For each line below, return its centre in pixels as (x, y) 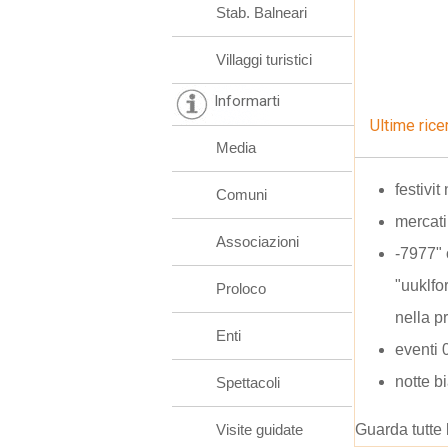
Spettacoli (248, 382)
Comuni (241, 194)
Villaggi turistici (264, 59)
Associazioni (257, 241)
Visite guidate (259, 429)
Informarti (247, 101)
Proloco (241, 288)
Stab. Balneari (261, 12)
